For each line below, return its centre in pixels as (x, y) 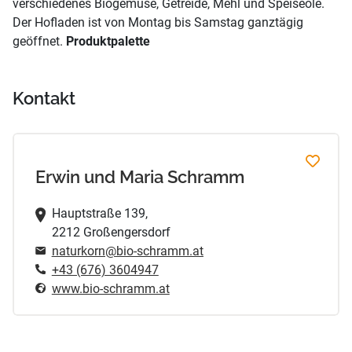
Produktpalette (108, 42)
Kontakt (44, 99)
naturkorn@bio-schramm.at (127, 251)
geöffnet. (39, 42)
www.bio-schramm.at (110, 289)
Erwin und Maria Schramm (139, 177)
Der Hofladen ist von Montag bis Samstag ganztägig (158, 23)
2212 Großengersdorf (111, 233)
